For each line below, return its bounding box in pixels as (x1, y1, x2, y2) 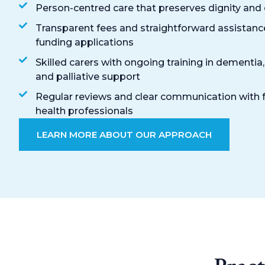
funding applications (35, 36, 134, 48)
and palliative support (35, 70, 140, 82)
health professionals (35, 105, 133, 117)
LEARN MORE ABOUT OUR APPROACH (37, 128, 212, 140)
